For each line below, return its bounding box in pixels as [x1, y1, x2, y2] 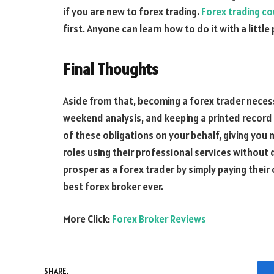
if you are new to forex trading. [63, 5, 201, 19]
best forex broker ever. [63, 179, 163, 193]
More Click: [63, 212, 112, 226]
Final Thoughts [63, 59, 158, 79]
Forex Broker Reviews [112, 212, 206, 226]
